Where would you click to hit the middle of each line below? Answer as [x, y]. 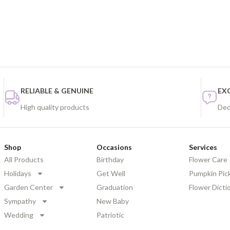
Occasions [114, 147]
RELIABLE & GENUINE [57, 91]
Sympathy [20, 201]
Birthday [110, 160]
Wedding [19, 215]
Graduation [115, 187]
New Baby [113, 201]
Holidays [18, 174]
